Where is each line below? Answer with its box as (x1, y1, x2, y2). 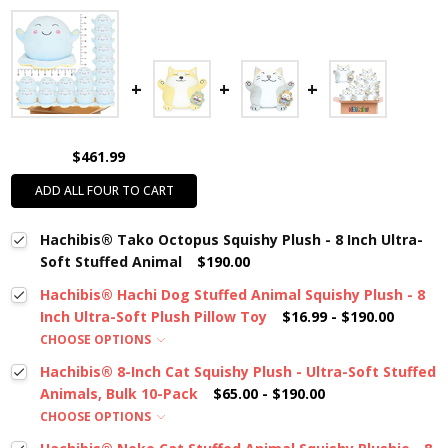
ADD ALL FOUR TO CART (34, 182, 174, 200)
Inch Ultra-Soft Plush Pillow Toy (39, 307, 267, 327)
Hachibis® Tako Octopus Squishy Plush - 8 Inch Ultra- (39, 230, 423, 250)
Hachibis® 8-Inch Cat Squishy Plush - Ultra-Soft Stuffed (39, 362, 436, 382)
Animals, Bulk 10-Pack (39, 384, 198, 404)
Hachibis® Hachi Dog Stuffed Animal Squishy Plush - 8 (39, 285, 425, 305)
